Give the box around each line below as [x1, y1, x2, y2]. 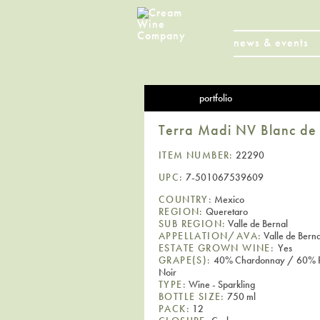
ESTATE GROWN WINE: [159, 241, 278, 254]
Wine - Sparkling [186, 277, 255, 291]
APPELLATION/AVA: [159, 229, 262, 242]
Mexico [212, 192, 245, 206]
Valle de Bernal [226, 216, 289, 230]
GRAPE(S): [159, 253, 211, 266]
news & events [234, 35, 309, 50]
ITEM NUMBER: [159, 148, 234, 161]
